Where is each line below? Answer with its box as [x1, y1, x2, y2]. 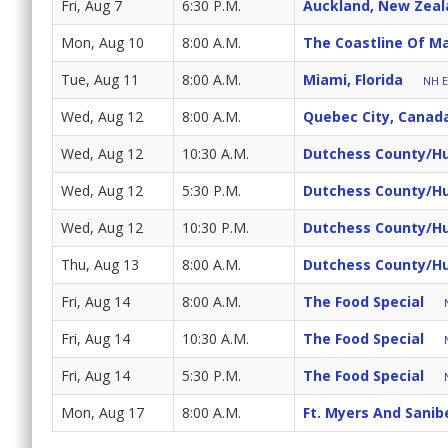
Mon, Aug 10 [61, 33, 144, 53]
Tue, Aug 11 [61, 70, 139, 90]
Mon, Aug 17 [61, 403, 144, 423]
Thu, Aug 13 [61, 255, 139, 275]
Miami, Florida [303, 70, 403, 90]
